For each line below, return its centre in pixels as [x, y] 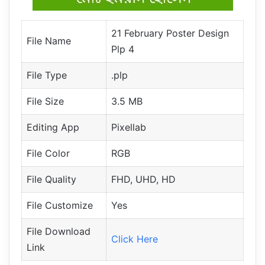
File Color [48, 153]
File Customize [60, 206]
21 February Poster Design [170, 33]
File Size [45, 101]
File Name [49, 41]
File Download [59, 232]
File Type [47, 75]
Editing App [53, 127]
